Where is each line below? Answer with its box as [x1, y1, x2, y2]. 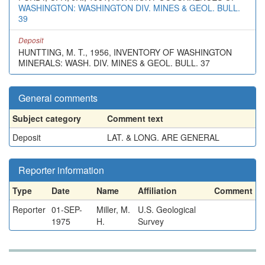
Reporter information [18, 163, 104, 177]
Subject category [12, 112, 81, 124]
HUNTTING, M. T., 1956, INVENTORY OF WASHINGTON [18, 46, 232, 58]
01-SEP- [51, 203, 82, 215]
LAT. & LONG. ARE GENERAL [107, 131, 219, 143]
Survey [138, 215, 164, 227]
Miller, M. [96, 203, 130, 215]
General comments [18, 91, 98, 105]
